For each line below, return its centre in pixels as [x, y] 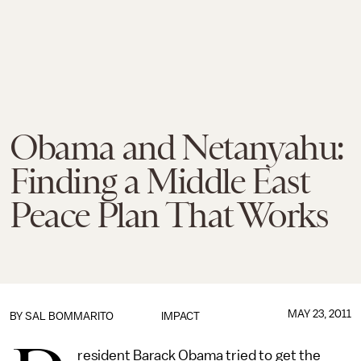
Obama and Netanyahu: [177, 147]
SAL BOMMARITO [69, 316]
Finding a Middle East [160, 181]
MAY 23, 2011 [319, 314]
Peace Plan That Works [169, 215]
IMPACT [180, 316]
